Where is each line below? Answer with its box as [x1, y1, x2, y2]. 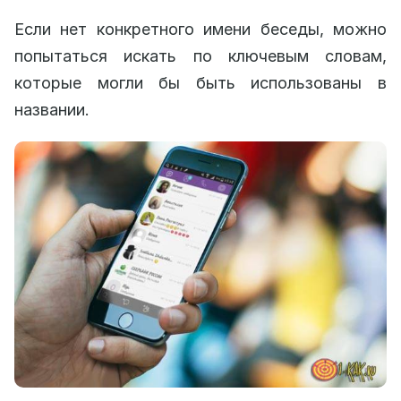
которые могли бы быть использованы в [14, 73, 387, 92]
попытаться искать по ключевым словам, [14, 47, 387, 65]
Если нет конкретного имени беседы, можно [14, 20, 387, 38]
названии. [14, 100, 90, 119]
